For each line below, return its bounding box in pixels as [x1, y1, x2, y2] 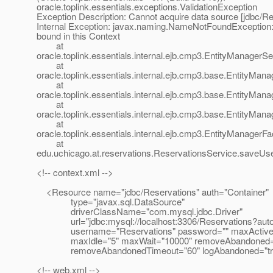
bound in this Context [37, 29, 120, 43]
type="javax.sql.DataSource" [37, 195, 185, 208]
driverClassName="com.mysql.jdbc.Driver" [37, 205, 243, 218]
